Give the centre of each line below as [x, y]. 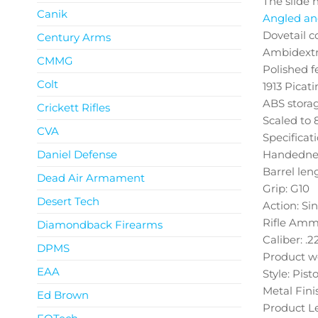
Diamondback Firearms [100, 225]
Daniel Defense [77, 154]
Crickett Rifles [73, 108]
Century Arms [74, 37]
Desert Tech [68, 201]
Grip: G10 [286, 189]
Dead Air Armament [91, 178]
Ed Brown [63, 295]
